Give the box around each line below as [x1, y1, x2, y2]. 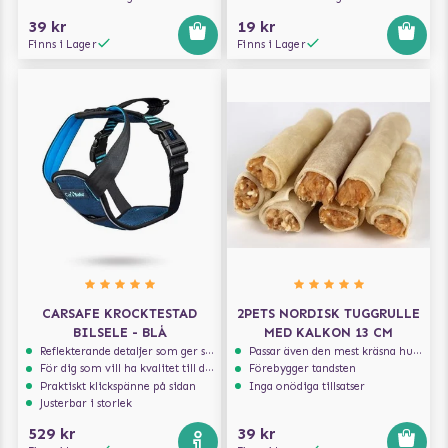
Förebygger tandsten [249, 361, 357, 376]
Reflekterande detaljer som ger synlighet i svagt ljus [40, 344, 206, 359]
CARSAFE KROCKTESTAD [42, 305, 197, 321]
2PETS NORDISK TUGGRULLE [237, 305, 420, 321]
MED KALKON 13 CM [264, 324, 393, 340]
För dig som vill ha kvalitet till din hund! [40, 361, 206, 376]
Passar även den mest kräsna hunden [249, 344, 414, 359]
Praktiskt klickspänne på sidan [40, 378, 197, 393]
